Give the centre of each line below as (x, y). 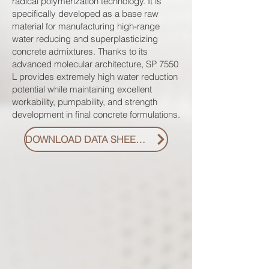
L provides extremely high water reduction (95, 77)
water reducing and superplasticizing (85, 39)
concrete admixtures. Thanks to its (80, 51)
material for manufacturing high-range (86, 26)
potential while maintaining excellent (82, 89)
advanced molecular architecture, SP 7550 (95, 64)
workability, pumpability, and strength (85, 102)
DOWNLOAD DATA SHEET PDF (141, 139)
